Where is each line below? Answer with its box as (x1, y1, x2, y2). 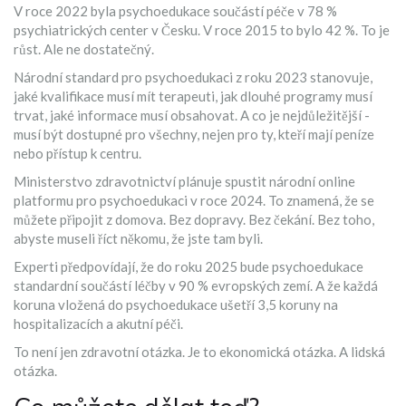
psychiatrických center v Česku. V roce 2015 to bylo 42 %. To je (14, 22, 390, 39)
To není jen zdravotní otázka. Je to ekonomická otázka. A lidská (14, 343, 385, 361)
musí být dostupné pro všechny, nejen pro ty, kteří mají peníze (14, 126, 374, 143)
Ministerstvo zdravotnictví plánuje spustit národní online (14, 173, 355, 190)
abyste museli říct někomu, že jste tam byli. (14, 230, 263, 247)
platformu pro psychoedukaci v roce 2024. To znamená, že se (14, 192, 374, 209)
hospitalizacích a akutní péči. (14, 315, 183, 333)
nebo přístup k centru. (14, 145, 141, 162)
